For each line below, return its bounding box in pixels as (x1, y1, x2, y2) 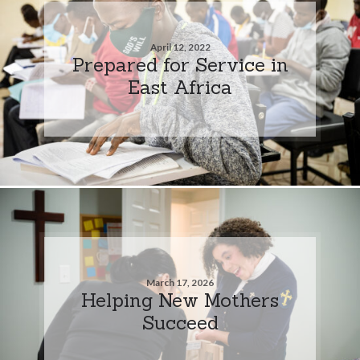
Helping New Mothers (81, 287, 279, 312)
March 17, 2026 (146, 276, 214, 288)
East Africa (128, 74, 232, 99)
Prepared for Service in (72, 51, 288, 76)
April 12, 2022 (149, 40, 211, 53)
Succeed (141, 309, 219, 334)
